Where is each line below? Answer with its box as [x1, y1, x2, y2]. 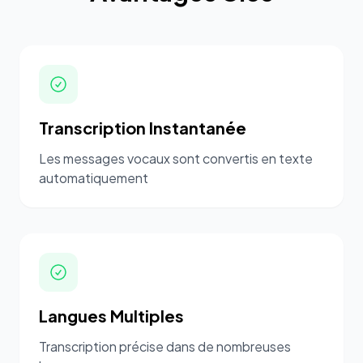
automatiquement [39, 169, 148, 186]
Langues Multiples [39, 305, 184, 326]
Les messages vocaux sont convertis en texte [39, 150, 313, 167]
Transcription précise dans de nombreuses [39, 338, 291, 355]
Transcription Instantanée [39, 117, 246, 138]
